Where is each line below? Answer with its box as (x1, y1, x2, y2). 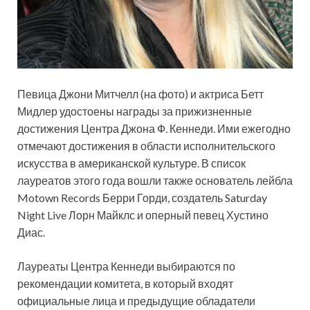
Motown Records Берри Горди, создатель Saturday (17, 191, 267, 205)
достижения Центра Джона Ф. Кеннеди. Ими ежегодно (17, 122, 291, 136)
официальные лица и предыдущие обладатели (17, 294, 255, 308)
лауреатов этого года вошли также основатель (17, 174, 256, 188)
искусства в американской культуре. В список (17, 156, 246, 170)
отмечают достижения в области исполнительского (17, 139, 275, 153)
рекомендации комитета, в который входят (17, 277, 233, 291)
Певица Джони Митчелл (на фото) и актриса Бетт (17, 87, 264, 101)
